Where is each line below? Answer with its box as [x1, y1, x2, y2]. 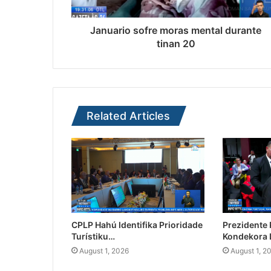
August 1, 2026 [79, 246, 129, 256]
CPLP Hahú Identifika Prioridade [71, 220, 203, 230]
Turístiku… [71, 231, 115, 242]
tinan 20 [156, 38, 195, 50]
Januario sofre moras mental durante [90, 24, 261, 37]
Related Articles [87, 109, 170, 123]
